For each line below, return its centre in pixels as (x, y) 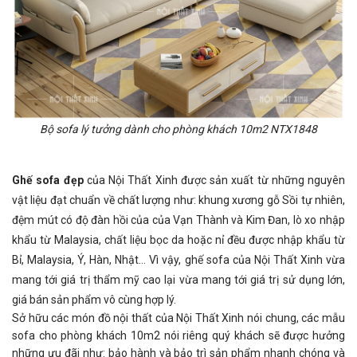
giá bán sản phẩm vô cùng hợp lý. (94, 299)
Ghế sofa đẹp (48, 180)
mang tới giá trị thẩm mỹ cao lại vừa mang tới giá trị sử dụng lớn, (178, 279)
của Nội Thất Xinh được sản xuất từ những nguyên (214, 180)
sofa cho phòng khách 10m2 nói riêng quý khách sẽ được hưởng (178, 335)
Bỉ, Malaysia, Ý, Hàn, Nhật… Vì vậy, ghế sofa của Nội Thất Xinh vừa (178, 259)
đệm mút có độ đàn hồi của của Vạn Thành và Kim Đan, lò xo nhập (178, 220)
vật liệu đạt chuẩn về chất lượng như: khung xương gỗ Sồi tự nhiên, (178, 200)
